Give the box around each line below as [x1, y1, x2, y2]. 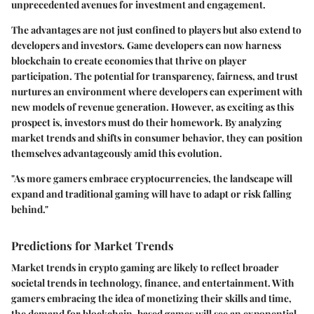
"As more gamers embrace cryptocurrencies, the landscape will [11, 171, 292, 185]
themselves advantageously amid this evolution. [11, 146, 222, 160]
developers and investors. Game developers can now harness [11, 38, 281, 52]
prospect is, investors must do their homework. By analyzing [11, 115, 282, 129]
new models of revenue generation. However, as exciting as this [11, 100, 294, 114]
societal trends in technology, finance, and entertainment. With [11, 275, 294, 289]
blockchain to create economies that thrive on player [11, 53, 247, 67]
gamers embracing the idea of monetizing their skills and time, [11, 291, 292, 305]
